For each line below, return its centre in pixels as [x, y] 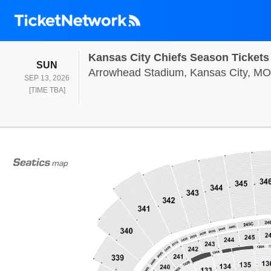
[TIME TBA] [47, 90]
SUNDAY [78, 64]
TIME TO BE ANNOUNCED [109, 90]
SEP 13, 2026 [47, 78]
